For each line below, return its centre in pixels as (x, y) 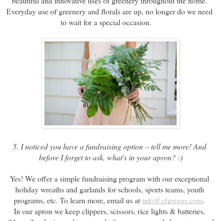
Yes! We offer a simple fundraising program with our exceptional (110, 178)
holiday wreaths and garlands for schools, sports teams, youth (110, 189)
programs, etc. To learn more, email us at (78, 200)
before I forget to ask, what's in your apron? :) (110, 157)
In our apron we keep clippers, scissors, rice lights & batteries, (110, 211)
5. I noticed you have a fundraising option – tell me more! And (110, 146)
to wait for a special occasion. (110, 22)
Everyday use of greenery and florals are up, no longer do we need (110, 11)
